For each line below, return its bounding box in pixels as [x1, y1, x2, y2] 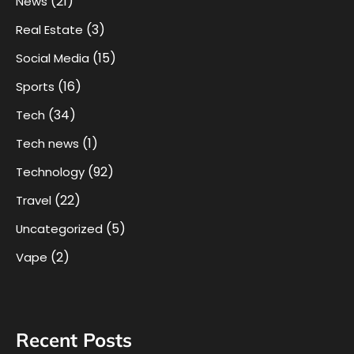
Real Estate [16, 21, 83, 39]
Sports [16, 78, 55, 96]
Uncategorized [16, 220, 103, 238]
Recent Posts [16, 328, 132, 352]
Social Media [16, 50, 89, 67]
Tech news [16, 135, 79, 153]
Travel [16, 192, 51, 209]
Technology [16, 164, 85, 181]
